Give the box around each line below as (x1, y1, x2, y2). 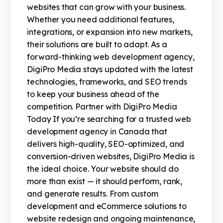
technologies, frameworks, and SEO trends (27, 77, 187, 87)
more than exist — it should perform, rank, (27, 176, 183, 187)
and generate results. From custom (27, 189, 158, 199)
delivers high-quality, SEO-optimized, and (27, 139, 185, 149)
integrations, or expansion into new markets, (27, 27, 193, 37)
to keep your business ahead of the (27, 89, 159, 100)
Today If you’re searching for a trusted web (27, 114, 191, 124)
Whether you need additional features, (27, 14, 174, 25)
